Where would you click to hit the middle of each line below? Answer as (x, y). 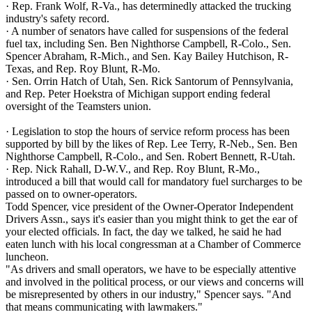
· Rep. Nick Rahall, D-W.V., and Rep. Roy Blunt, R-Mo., (133, 169)
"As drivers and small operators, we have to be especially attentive (151, 270)
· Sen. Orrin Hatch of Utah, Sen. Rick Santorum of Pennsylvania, (149, 81)
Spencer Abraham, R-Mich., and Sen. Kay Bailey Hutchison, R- (147, 56)
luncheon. (27, 257)
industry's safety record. (57, 19)
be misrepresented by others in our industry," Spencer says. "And (148, 295)
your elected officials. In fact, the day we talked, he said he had (143, 232)
